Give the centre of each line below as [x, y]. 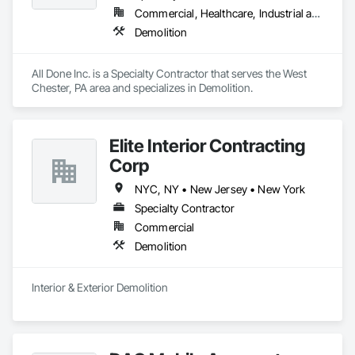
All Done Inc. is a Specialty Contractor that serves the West [169, 73]
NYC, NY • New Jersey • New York [220, 189]
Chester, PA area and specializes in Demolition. [142, 88]
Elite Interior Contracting [207, 145]
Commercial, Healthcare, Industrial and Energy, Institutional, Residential [316, 13]
